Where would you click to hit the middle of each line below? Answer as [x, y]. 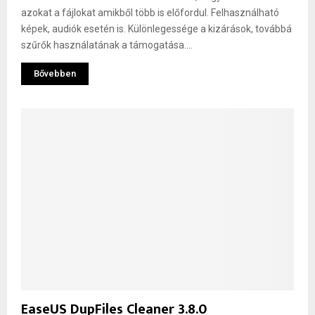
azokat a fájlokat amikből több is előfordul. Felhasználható [150, 13]
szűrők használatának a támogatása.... [107, 45]
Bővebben [55, 74]
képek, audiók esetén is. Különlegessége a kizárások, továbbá [156, 29]
